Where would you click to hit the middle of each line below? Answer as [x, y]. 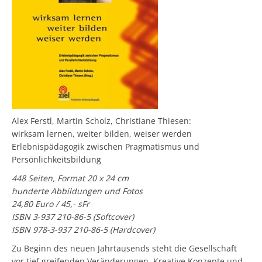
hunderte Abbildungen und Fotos [77, 191]
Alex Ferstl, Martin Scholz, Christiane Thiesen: [101, 121]
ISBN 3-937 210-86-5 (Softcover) [73, 217]
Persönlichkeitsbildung [56, 159]
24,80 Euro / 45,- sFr [51, 204]
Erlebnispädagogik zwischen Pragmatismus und [106, 146]
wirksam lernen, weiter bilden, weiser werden [102, 134]
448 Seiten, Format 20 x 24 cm [70, 178]
